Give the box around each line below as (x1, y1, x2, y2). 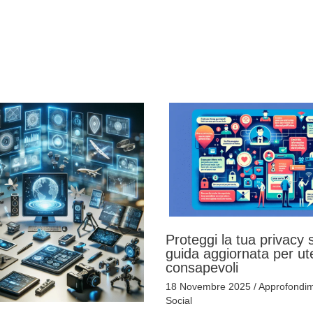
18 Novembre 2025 (165, 280, 254, 292)
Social (165, 294, 192, 306)
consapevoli (165, 259, 238, 275)
